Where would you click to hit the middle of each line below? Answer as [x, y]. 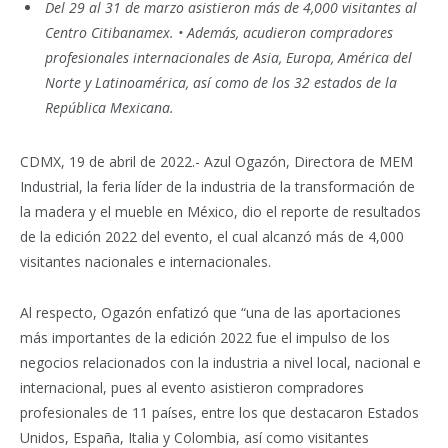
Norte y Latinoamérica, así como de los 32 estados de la [221, 82]
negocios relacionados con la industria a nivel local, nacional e [220, 363]
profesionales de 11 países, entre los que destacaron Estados [219, 413]
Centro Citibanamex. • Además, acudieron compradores [219, 32]
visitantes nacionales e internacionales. [145, 262]
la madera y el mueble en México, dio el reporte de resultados [220, 212]
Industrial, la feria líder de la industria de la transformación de [217, 187]
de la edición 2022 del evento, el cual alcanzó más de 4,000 [212, 237]
